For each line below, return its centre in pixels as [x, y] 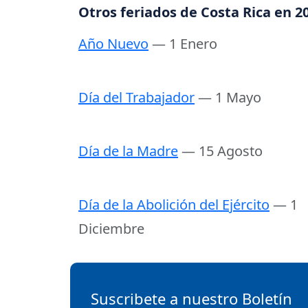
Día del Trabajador [136, 98]
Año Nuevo [113, 44]
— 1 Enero [185, 44]
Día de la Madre [128, 151]
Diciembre [111, 229]
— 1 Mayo [230, 98]
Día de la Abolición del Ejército [174, 205]
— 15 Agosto [222, 151]
